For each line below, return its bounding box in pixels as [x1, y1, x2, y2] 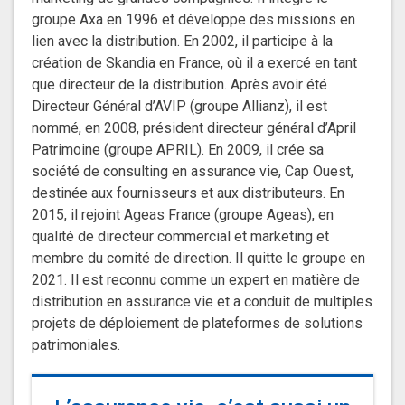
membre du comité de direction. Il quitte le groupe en [32, 250, 365, 267]
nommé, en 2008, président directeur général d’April [32, 119, 356, 137]
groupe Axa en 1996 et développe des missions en [32, 11, 355, 28]
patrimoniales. [32, 336, 120, 353]
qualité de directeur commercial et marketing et [32, 228, 329, 245]
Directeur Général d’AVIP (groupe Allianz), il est [32, 98, 327, 115]
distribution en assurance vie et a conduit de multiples [32, 293, 372, 310]
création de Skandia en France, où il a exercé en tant [32, 54, 357, 71]
